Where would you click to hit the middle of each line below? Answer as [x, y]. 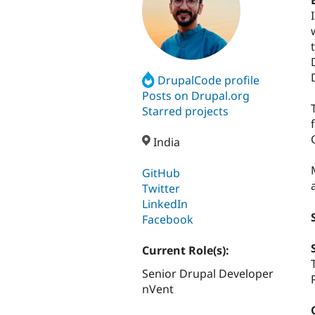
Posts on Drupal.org [196, 95]
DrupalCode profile [209, 80]
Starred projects [185, 111]
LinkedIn [165, 204]
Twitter [161, 189]
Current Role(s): [187, 251]
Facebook [168, 220]
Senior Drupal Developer [208, 274]
